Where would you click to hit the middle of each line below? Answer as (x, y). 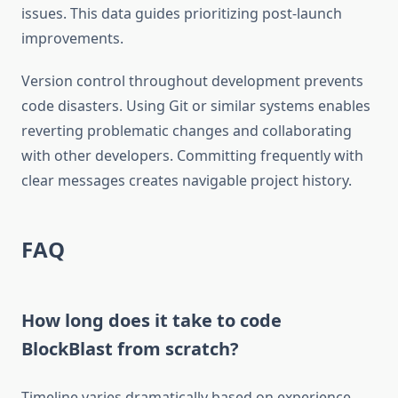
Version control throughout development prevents (192, 81)
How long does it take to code (151, 321)
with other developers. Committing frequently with (192, 156)
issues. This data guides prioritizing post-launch (182, 14)
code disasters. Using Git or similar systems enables (196, 106)
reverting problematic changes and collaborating (187, 131)
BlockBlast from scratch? (130, 349)
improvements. (72, 39)
